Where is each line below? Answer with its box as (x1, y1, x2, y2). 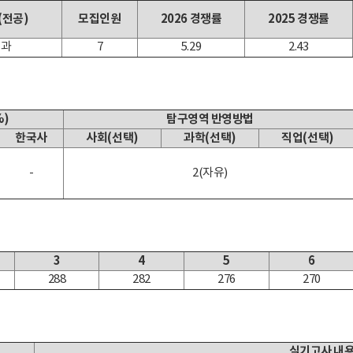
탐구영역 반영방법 (166, 112, 254, 126)
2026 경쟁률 (160, 12, 222, 26)
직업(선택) (281, 131, 334, 145)
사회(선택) (86, 131, 139, 145)
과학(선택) (184, 131, 236, 145)
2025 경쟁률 (268, 12, 329, 26)
